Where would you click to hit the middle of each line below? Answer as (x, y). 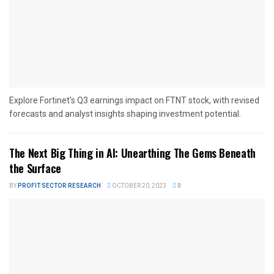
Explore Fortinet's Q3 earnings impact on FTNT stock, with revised (134, 101)
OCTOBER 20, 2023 (139, 186)
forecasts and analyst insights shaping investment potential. (125, 114)
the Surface (35, 168)
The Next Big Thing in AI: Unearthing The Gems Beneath (132, 153)
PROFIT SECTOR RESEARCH (59, 186)
